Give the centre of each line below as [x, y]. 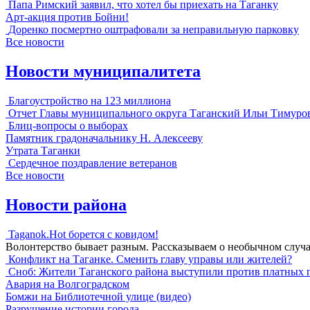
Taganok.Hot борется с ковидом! [83, 234]
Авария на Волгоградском [67, 284]
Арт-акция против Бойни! [67, 17]
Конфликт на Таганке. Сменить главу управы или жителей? [150, 259]
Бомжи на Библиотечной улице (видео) [98, 296]
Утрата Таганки [43, 150]
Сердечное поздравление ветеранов [93, 163]
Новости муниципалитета [103, 71]
